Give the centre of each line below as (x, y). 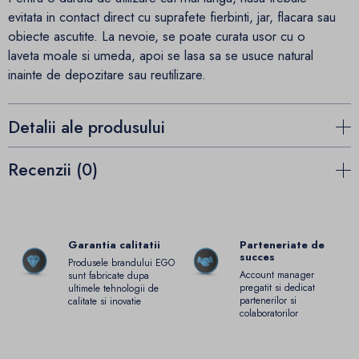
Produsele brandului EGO (121, 263)
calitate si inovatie (105, 302)
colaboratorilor (269, 314)
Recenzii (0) (53, 170)
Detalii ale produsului (87, 127)
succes (257, 256)
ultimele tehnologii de (113, 289)
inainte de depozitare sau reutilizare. (107, 74)
